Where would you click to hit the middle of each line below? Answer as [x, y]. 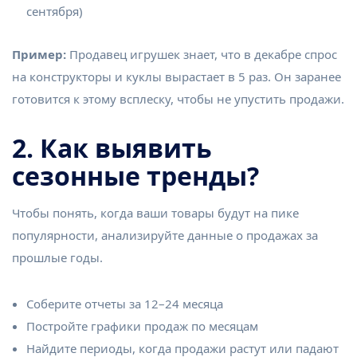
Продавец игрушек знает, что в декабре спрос [202, 54]
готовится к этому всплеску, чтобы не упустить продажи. [178, 98]
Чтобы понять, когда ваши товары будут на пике [155, 212]
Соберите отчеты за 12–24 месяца [125, 303]
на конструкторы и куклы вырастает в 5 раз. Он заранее [177, 76]
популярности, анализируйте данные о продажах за [165, 235]
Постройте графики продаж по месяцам [142, 326]
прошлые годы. [57, 257]
